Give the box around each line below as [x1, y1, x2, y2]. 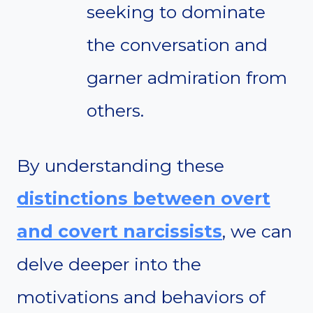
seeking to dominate [87, 1, 265, 23]
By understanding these [17, 155, 224, 177]
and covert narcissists [17, 221, 222, 242]
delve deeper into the [17, 254, 201, 275]
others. [87, 100, 144, 122]
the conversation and [87, 34, 268, 56]
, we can [222, 221, 292, 242]
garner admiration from [87, 67, 287, 89]
